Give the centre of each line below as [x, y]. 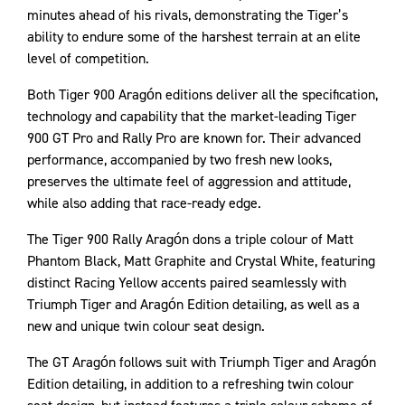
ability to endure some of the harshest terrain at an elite [194, 37]
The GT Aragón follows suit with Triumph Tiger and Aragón [202, 362]
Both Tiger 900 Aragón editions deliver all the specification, [202, 94]
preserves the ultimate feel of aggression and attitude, [189, 181]
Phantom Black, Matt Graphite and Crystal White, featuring [201, 261]
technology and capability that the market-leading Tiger [192, 116]
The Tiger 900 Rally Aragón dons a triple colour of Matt [190, 239]
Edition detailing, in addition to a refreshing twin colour [190, 384]
